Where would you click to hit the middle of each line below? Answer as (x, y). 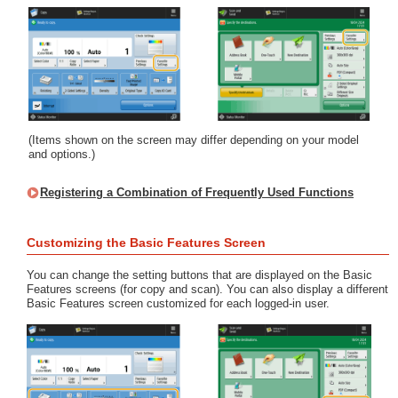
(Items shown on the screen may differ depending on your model (194, 140)
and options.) (62, 154)
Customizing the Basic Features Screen (146, 243)
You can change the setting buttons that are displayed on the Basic (199, 275)
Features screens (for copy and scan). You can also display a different (207, 289)
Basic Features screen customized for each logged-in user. (178, 303)
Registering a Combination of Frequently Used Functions (197, 192)
